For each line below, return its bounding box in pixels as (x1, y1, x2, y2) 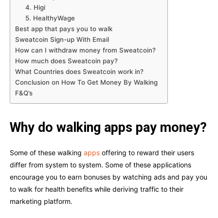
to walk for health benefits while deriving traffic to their (10, 185, 183, 194)
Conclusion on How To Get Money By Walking (15, 78, 158, 87)
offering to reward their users (100, 148, 194, 157)
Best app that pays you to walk (15, 25, 112, 33)
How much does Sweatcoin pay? (15, 57, 118, 65)
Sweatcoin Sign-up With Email (15, 36, 109, 44)
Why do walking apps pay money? (10, 120, 207, 136)
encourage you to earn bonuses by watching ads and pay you (10, 173, 207, 182)
